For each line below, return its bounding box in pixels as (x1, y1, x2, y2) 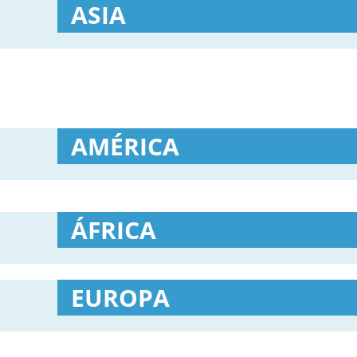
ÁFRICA (71, 214, 156, 246)
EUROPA (71, 281, 170, 314)
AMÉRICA (71, 130, 179, 163)
